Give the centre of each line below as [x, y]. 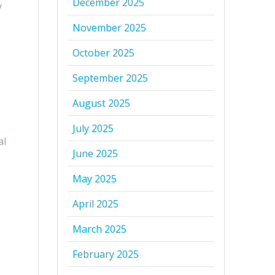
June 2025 [95, 154]
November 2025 [110, 28]
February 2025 [106, 254]
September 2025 [110, 78]
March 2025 [100, 229]
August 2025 [102, 103]
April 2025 [96, 204]
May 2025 [95, 179]
